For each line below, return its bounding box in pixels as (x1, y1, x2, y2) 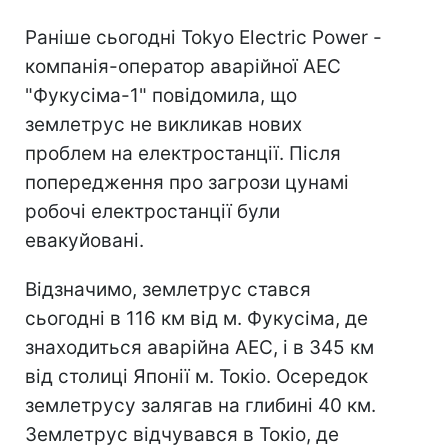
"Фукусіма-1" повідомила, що (25, 84, 297, 107)
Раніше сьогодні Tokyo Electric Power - (25, 26, 382, 49)
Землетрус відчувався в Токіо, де (25, 423, 339, 446)
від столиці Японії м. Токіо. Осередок (25, 365, 368, 388)
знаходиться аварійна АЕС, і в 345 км (25, 336, 374, 359)
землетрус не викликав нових (25, 113, 302, 136)
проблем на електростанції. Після (25, 142, 341, 165)
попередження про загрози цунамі (25, 171, 349, 194)
